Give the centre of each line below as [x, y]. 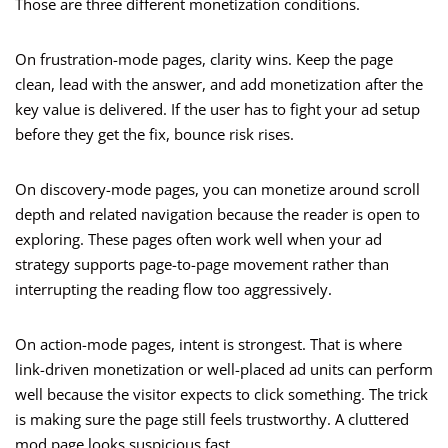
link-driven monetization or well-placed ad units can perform [224, 369]
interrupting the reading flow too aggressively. [173, 289]
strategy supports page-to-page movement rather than [202, 264]
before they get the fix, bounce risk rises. [154, 134]
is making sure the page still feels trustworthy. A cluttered [212, 419]
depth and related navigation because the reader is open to [217, 214]
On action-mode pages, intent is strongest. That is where [208, 344]
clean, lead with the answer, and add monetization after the [219, 84]
